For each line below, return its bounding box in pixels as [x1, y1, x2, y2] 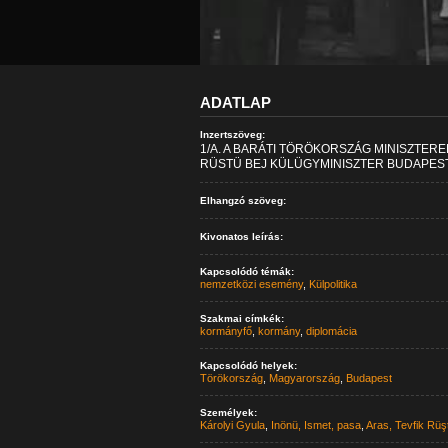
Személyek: [199, 407, 257, 418]
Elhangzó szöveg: [199, 195, 286, 206]
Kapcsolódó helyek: [199, 360, 297, 371]
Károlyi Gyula [199, 419, 265, 431]
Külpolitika [308, 278, 357, 290]
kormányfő [199, 325, 252, 337]
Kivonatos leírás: [199, 231, 283, 242]
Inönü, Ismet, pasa [270, 419, 361, 431]
